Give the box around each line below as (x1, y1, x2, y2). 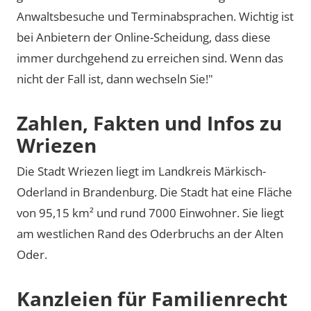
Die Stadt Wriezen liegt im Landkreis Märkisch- (17, 163, 266, 179)
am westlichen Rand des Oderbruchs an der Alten (17, 226, 283, 242)
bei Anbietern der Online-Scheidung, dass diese (17, 28, 271, 45)
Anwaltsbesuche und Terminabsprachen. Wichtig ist (17, 8, 294, 24)
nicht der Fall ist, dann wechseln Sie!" (17, 70, 213, 87)
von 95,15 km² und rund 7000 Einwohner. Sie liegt (17, 205, 284, 221)
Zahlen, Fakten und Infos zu (17, 109, 282, 136)
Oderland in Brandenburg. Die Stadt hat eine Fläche (17, 184, 292, 200)
